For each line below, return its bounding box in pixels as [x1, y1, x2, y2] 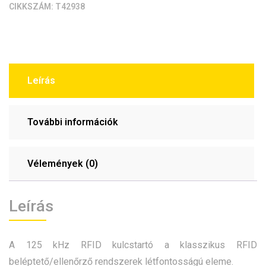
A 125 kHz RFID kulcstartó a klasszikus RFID [9, 239, 257, 251]
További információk [27, 116, 118, 128]
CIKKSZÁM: [9, 2, 55, 12]
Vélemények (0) [27, 158, 98, 170]
